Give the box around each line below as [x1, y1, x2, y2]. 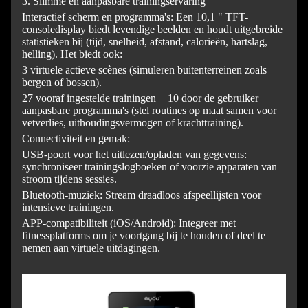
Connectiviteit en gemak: [22, 133, 130, 145]
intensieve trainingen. [22, 201, 114, 214]
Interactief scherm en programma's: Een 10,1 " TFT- [22, 11, 248, 23]
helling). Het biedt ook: [22, 48, 122, 60]
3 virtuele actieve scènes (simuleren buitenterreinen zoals [22, 64, 267, 76]
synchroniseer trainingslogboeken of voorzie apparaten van [22, 161, 277, 173]
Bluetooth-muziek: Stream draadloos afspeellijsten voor [22, 189, 261, 201]
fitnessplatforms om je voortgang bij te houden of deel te [22, 230, 265, 242]
